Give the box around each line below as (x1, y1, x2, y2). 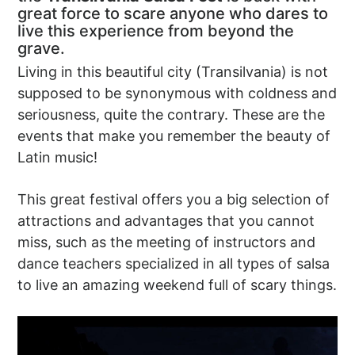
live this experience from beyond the (17, 21, 295, 41)
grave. (17, 39, 66, 59)
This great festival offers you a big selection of (17, 191, 330, 208)
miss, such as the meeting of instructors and (17, 234, 316, 251)
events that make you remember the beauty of (17, 128, 331, 145)
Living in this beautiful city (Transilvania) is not (17, 63, 329, 81)
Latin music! (17, 149, 98, 166)
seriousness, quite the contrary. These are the (17, 106, 326, 124)
